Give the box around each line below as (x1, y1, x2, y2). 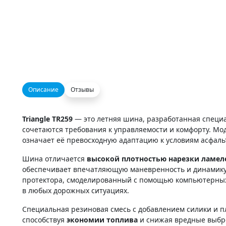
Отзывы (71, 85, 94, 94)
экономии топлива (67, 214, 138, 224)
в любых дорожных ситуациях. (22, 185, 129, 195)
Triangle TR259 (22, 114, 73, 124)
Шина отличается (22, 153, 87, 163)
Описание (28, 85, 59, 94)
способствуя (22, 214, 67, 224)
